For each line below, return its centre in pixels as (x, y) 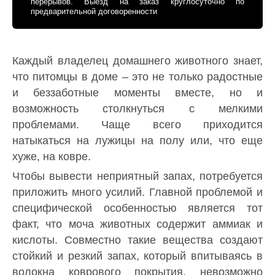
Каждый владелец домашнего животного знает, (137, 60)
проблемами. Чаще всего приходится (137, 124)
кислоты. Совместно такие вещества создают (137, 240)
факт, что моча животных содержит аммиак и (137, 224)
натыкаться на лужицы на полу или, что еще (137, 140)
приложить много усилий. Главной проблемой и (137, 192)
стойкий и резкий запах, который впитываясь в (137, 256)
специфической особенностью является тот (137, 208)
